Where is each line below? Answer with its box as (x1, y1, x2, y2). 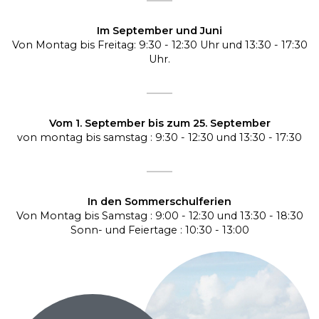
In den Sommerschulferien (88, 194, 231, 208)
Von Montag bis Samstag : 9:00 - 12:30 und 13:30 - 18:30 (16, 209, 303, 222)
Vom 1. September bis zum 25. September (48, 116, 271, 130)
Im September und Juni (97, 23, 222, 37)
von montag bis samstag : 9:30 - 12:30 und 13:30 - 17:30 (17, 130, 302, 144)
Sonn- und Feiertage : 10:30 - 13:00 (70, 223, 249, 236)
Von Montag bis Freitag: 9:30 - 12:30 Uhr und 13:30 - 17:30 (11, 38, 308, 51)
